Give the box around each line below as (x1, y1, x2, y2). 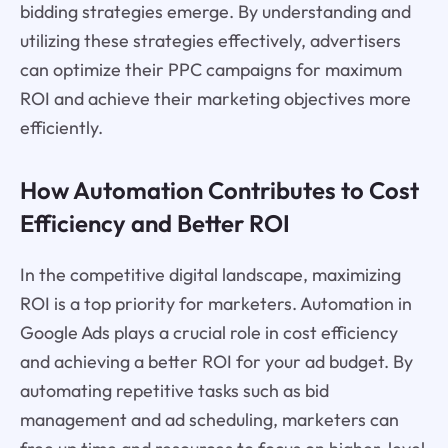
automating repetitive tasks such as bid (19, 378, 329, 402)
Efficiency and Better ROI (19, 207, 290, 238)
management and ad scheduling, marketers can (19, 407, 399, 431)
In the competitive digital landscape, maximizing (19, 262, 401, 286)
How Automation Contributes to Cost (19, 174, 419, 205)
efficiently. (19, 116, 103, 140)
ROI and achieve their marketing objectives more (19, 87, 411, 111)
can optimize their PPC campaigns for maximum (19, 58, 402, 82)
